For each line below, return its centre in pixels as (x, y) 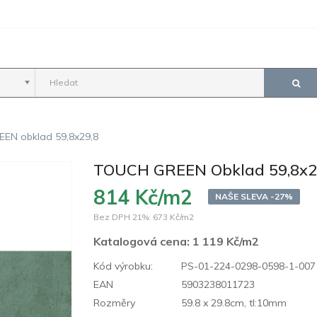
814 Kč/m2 (143, 197)
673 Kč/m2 (174, 217)
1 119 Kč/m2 (226, 241)
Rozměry (115, 302)
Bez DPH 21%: (122, 217)
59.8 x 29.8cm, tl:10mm (233, 302)
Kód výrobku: (123, 266)
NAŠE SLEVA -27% (254, 196)
